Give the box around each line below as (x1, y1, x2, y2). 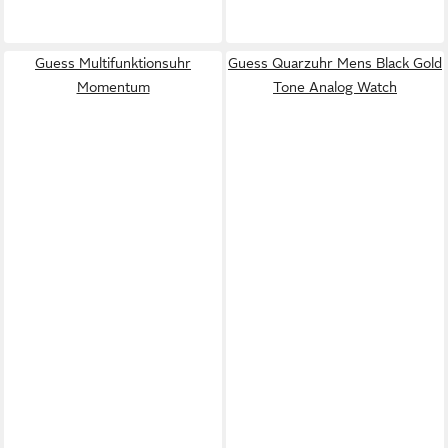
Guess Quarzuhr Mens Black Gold (228, 54, 442, 71)
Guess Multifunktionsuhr (35, 54, 191, 71)
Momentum (76, 78, 150, 95)
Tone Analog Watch (273, 78, 397, 95)
